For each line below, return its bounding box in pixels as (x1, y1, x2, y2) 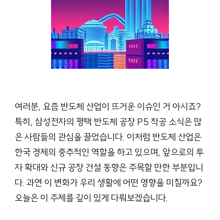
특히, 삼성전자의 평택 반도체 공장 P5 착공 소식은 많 (15, 116, 202, 128)
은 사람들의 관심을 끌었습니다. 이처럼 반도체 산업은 (15, 131, 201, 143)
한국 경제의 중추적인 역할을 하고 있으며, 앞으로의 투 (15, 146, 204, 159)
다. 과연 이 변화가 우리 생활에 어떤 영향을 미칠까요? (15, 177, 202, 189)
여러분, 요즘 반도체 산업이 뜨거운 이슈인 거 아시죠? (15, 101, 201, 113)
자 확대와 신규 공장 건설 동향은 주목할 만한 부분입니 (15, 162, 203, 174)
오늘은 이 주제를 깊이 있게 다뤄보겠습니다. (15, 192, 168, 204)
